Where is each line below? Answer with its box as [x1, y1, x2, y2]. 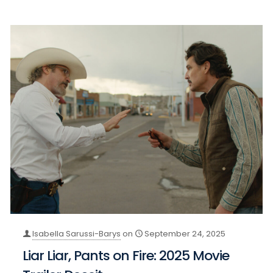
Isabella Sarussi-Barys [32, 228, 121, 240]
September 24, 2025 [144, 228, 226, 240]
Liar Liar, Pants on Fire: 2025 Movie [23, 246, 230, 266]
